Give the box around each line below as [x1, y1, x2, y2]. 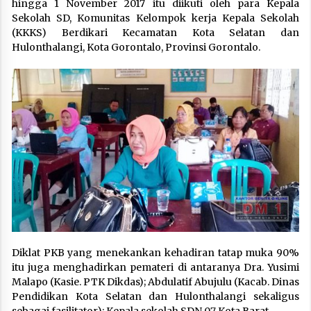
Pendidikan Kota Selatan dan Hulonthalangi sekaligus [12, 289, 299, 303]
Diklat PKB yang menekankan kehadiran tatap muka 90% [12, 246, 299, 259]
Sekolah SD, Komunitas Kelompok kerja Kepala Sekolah [12, 11, 299, 24]
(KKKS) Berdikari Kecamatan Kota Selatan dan [12, 26, 299, 39]
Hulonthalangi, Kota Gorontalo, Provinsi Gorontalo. [12, 40, 260, 53]
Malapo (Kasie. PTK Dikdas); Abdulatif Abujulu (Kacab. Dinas [12, 275, 299, 288]
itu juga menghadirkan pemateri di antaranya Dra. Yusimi [12, 260, 299, 274]
